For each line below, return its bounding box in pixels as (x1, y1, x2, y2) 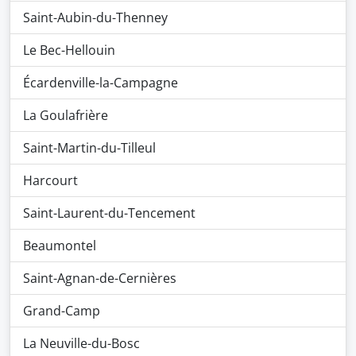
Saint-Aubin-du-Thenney (23, 9, 168, 26)
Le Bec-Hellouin (23, 41, 115, 59)
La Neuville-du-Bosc (23, 335, 140, 352)
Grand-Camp (23, 302, 100, 319)
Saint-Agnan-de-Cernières (23, 269, 176, 287)
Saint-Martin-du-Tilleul (23, 139, 156, 157)
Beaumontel (23, 237, 96, 254)
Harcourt (23, 172, 78, 189)
